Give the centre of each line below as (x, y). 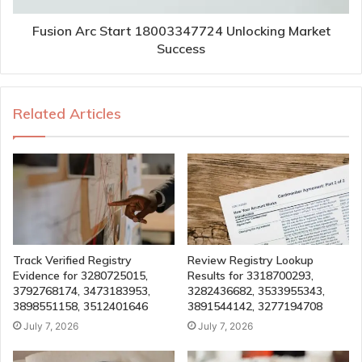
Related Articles (67, 113)
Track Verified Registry (72, 260)
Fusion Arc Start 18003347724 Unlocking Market (181, 30)
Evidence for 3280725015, (80, 275)
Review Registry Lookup (250, 260)
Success (181, 48)
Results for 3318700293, (250, 275)
